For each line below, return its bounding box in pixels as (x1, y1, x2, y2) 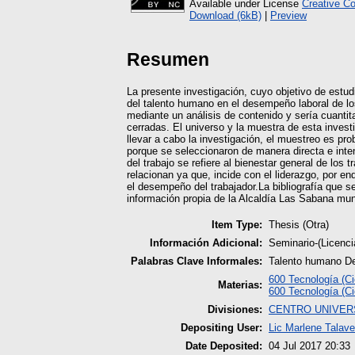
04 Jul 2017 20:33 (269, 339, 350, 352)
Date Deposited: (185, 339, 262, 352)
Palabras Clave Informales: (131, 254, 262, 267)
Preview (270, 9, 307, 21)
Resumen (127, 48, 209, 70)
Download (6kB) (189, 9, 261, 21)
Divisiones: (208, 303, 262, 315)
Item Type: (212, 218, 262, 231)
